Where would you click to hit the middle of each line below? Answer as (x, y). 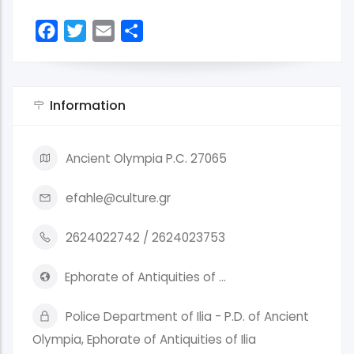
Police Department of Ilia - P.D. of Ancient (187, 317)
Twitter (108, 30)
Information (88, 106)
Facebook (86, 30)
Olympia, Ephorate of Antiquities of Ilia (144, 340)
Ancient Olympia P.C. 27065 (146, 159)
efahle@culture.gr (118, 198)
